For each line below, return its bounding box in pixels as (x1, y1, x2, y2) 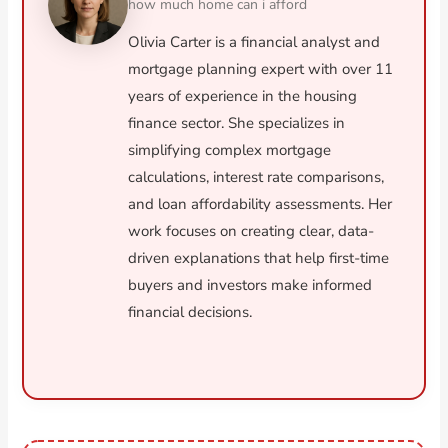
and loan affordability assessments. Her (128, 194, 393, 215)
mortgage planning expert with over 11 (128, 59, 394, 80)
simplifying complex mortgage (128, 140, 332, 161)
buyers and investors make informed (128, 275, 373, 296)
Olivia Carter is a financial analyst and (128, 32, 381, 53)
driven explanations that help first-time (128, 248, 390, 269)
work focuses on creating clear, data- (128, 221, 375, 242)
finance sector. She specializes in (128, 113, 346, 134)
